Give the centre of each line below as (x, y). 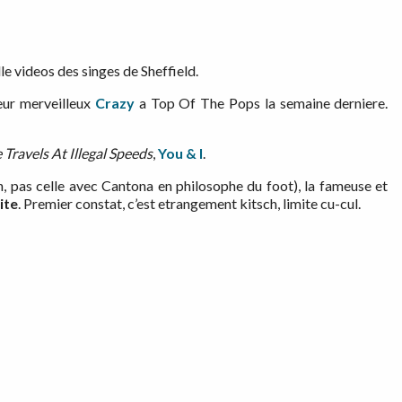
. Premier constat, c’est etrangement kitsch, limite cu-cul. (189, 204)
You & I (180, 153)
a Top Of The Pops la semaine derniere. (261, 103)
